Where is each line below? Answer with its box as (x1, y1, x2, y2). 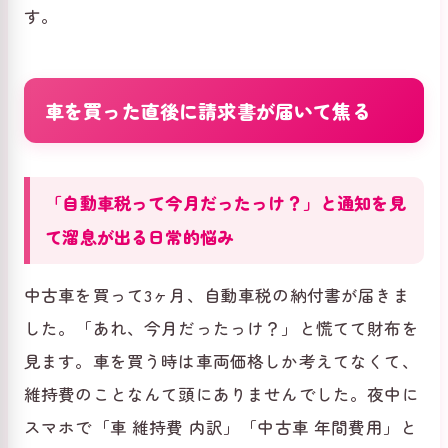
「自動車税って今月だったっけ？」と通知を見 (45, 190, 406, 216)
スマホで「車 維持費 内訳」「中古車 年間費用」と (24, 415, 418, 440)
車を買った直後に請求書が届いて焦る (44, 96, 371, 124)
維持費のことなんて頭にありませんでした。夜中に (24, 382, 419, 407)
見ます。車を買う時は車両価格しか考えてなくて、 (24, 349, 419, 374)
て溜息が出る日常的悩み (45, 224, 235, 250)
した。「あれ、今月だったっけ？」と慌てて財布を (24, 316, 419, 341)
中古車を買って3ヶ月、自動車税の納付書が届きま (24, 283, 410, 308)
